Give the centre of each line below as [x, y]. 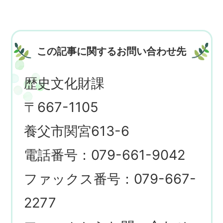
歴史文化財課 [64, 83]
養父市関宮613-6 [77, 131]
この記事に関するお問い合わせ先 [111, 51]
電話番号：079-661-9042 [105, 155]
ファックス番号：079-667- [110, 179]
